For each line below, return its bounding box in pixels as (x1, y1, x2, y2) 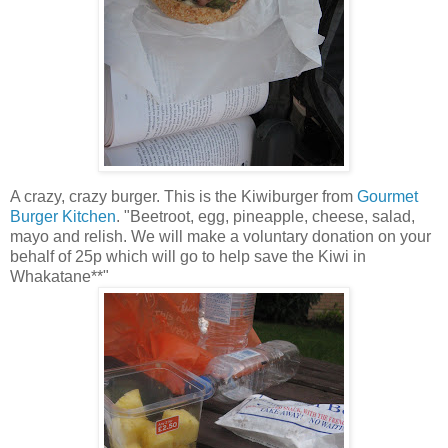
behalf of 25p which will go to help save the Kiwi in (10, 248, 366, 266)
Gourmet (357, 188, 418, 206)
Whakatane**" (10, 268, 109, 286)
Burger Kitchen (10, 208, 116, 226)
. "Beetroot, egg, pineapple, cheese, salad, (116, 208, 415, 226)
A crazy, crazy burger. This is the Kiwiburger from (10, 188, 357, 206)
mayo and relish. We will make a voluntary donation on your (10, 228, 431, 246)
